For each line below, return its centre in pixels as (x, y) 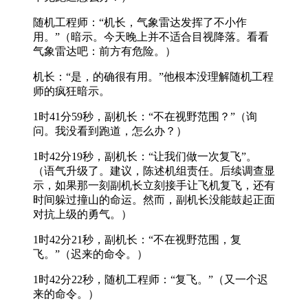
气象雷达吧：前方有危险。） (104, 51)
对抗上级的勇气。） (82, 214)
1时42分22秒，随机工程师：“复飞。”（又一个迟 (151, 279)
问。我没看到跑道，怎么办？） (110, 131)
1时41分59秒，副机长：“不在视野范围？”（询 (145, 116)
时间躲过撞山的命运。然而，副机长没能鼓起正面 (154, 199)
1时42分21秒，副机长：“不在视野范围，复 (137, 239)
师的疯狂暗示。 (71, 91)
